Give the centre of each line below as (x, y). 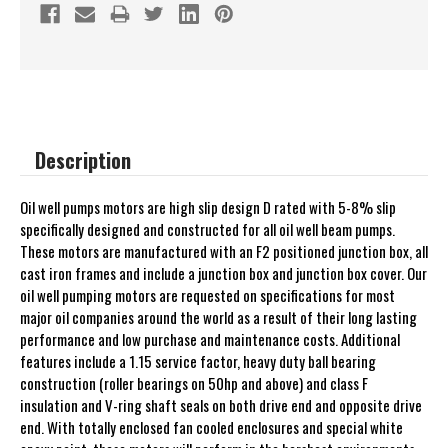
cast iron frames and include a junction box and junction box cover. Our (223, 272)
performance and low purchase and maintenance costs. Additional (210, 338)
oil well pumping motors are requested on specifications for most (207, 294)
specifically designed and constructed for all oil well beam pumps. (207, 228)
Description (83, 159)
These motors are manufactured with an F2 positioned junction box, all (224, 250)
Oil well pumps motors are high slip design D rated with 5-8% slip (208, 206)
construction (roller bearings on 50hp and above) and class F (194, 382)
